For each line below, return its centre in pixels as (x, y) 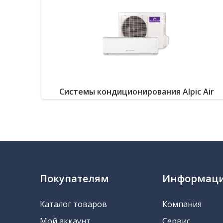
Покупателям (74, 178)
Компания (182, 204)
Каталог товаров (73, 204)
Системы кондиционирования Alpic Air (136, 92)
